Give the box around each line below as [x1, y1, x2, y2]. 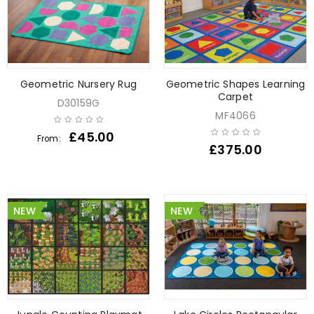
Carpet [217, 89, 254, 104]
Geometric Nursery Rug [20, 76, 137, 91]
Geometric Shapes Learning [165, 76, 306, 91]
